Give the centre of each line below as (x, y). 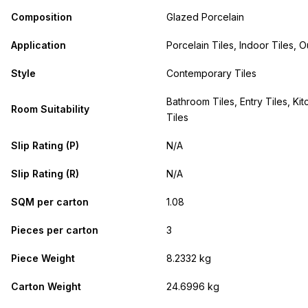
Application (38, 45)
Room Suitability (50, 109)
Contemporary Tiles (211, 74)
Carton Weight (46, 287)
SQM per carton (50, 202)
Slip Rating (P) (45, 146)
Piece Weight (43, 258)
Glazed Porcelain (205, 17)
